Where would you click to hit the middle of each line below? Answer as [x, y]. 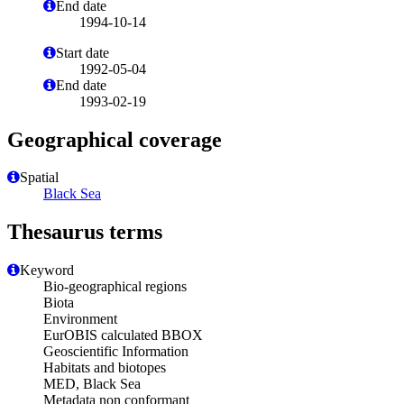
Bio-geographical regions [115, 287]
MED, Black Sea [92, 384]
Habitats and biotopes [105, 368]
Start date [83, 52]
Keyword [47, 271]
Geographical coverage [115, 139]
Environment [80, 319]
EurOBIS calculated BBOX [123, 335]
